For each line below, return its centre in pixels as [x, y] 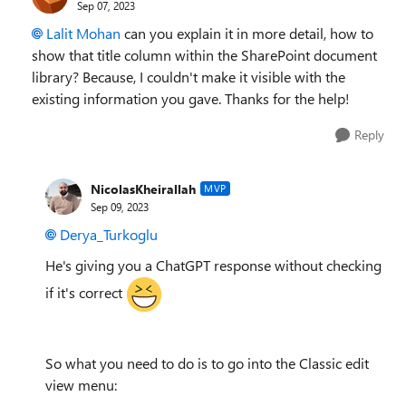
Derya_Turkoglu [109, 234]
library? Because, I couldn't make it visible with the [188, 77]
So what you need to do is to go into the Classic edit [207, 363]
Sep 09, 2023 [120, 206]
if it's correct [86, 292]
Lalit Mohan [83, 33]
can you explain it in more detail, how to [247, 33]
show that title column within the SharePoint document [204, 55]
